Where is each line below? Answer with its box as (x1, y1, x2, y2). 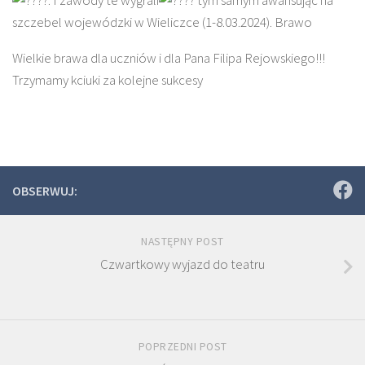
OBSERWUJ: (12, 182, 77, 199)
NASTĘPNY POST (141, 234, 224, 248)
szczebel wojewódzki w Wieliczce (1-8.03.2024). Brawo (12, 12, 312, 31)
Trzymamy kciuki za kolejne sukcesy (12, 70, 203, 89)
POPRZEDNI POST (138, 340, 227, 354)
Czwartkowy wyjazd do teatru (100, 254, 265, 273)
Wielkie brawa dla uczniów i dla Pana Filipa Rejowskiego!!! (12, 48, 325, 67)
